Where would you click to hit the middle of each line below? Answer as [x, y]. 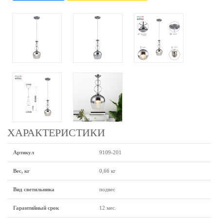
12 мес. [108, 208]
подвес [107, 189]
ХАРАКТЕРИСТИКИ [56, 133]
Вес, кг [21, 171]
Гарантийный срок [36, 208]
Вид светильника [34, 189]
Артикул [24, 152]
